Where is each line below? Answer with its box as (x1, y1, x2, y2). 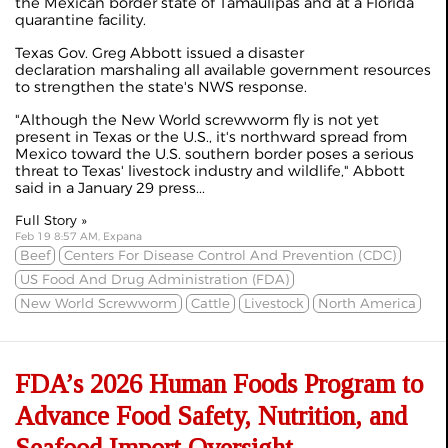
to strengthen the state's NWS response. (15, 78, 307, 97)
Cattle (191, 295, 230, 312)
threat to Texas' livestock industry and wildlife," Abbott (15, 162, 405, 181)
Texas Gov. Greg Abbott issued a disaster (15, 44, 304, 63)
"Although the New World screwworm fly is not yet (15, 111, 379, 130)
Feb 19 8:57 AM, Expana (15, 230, 142, 244)
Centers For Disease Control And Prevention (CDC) (64, 247, 396, 264)
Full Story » (15, 212, 87, 229)
